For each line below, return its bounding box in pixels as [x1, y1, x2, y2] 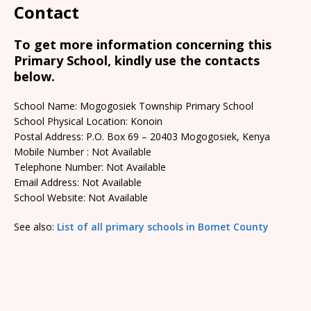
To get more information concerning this [14, 35, 271, 53]
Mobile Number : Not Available [14, 144, 151, 158]
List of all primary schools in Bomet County [57, 219, 269, 233]
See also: [14, 219, 57, 233]
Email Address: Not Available [14, 175, 142, 189]
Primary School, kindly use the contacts [14, 51, 260, 69]
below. [14, 67, 55, 85]
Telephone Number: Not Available [14, 160, 166, 174]
